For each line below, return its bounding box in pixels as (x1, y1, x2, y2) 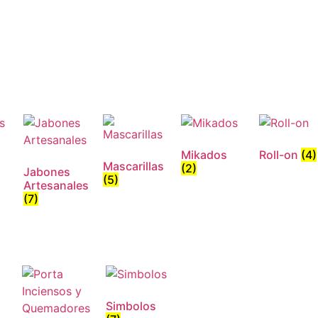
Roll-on (259, 148, 302, 162)
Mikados (180, 148, 227, 162)
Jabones (23, 165, 70, 179)
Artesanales (23, 178, 89, 192)
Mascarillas (102, 159, 164, 173)
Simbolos (105, 299, 156, 313)
